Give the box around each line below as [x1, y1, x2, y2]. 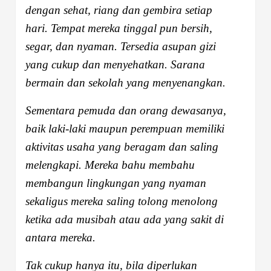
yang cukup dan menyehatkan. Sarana [25, 57, 205, 71]
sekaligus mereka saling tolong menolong [25, 194, 218, 207]
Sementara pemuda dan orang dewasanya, [25, 103, 226, 117]
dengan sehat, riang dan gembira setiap [25, 3, 212, 16]
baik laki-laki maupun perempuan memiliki [25, 122, 224, 135]
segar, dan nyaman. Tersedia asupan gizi [25, 39, 216, 53]
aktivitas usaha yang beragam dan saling [25, 140, 218, 153]
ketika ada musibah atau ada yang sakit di [25, 212, 224, 226]
